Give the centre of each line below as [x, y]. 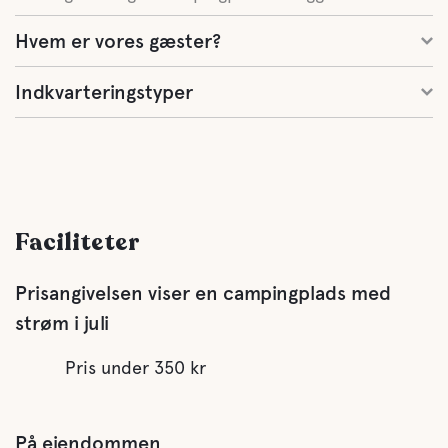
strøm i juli [62, 323]
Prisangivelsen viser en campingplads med [203, 293]
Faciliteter [77, 242]
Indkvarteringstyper [104, 92]
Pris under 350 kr [135, 367]
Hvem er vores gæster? [118, 41]
